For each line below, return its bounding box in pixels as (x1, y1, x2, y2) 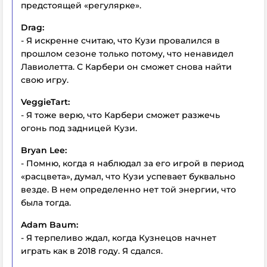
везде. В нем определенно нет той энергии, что (21, 184, 236, 195)
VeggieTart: (21, 97, 70, 107)
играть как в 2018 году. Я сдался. (21, 246, 163, 256)
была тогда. (21, 197, 71, 208)
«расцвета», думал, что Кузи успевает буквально (21, 171, 235, 182)
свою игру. (21, 74, 69, 85)
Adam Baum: (21, 219, 78, 230)
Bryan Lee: (21, 145, 67, 156)
